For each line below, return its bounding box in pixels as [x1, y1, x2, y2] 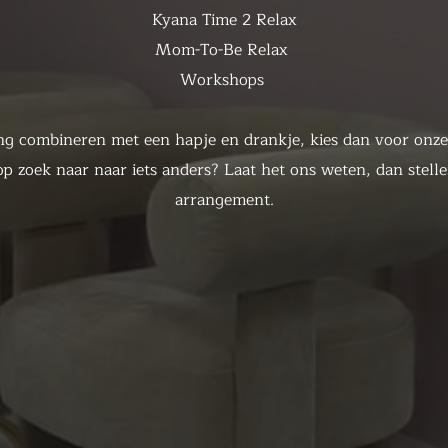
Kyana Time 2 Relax [151, 7, 297, 33]
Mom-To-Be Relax [155, 37, 293, 63]
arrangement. [174, 187, 274, 213]
